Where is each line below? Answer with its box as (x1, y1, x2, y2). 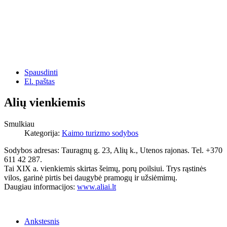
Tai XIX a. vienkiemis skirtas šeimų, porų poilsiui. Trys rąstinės (4, 164, 206, 173)
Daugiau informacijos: (4, 182, 77, 192)
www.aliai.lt (77, 182, 116, 192)
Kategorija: (24, 129, 62, 138)
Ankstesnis (24, 217, 59, 226)
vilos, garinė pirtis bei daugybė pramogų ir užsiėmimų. (4, 173, 179, 182)
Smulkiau (4, 120, 34, 129)
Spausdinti (24, 67, 58, 77)
